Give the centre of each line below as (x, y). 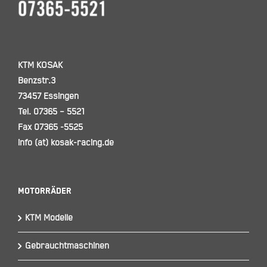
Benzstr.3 (36, 81)
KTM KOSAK (40, 65)
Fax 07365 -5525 (50, 127)
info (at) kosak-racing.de (66, 143)
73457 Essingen (48, 96)
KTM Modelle (49, 218)
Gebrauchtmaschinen (67, 246)
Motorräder (44, 192)
